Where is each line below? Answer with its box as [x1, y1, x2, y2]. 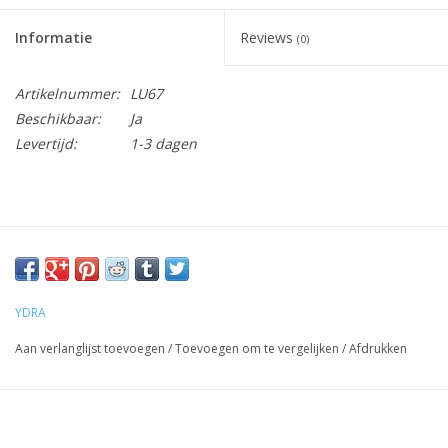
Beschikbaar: [15, 108, 101, 128]
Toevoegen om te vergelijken [175, 339, 342, 357]
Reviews [240, 27, 297, 47]
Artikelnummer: [15, 83, 120, 103]
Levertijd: [15, 133, 77, 153]
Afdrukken [349, 339, 407, 357]
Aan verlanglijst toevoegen [15, 339, 165, 357]
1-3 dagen [130, 133, 197, 153]
